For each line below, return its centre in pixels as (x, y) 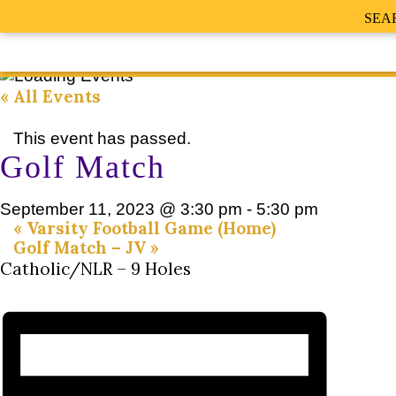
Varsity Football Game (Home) (149, 228)
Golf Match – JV (82, 247)
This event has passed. (102, 138)
